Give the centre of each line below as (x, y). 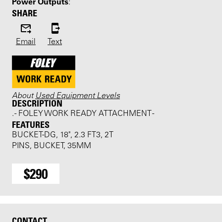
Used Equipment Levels (78, 95)
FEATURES (31, 124)
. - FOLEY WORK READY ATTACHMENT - (83, 114)
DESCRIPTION (37, 103)
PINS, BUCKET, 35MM (52, 146)
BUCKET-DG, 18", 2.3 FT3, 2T (63, 135)
